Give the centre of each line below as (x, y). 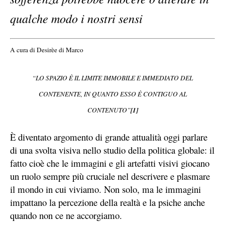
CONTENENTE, (61, 94)
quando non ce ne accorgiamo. (66, 215)
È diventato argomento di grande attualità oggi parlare (109, 137)
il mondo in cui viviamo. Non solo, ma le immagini (105, 189)
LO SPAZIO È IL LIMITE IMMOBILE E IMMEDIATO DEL (114, 78)
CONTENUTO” (109, 110)
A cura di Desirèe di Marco (47, 50)
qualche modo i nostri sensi (76, 18)
